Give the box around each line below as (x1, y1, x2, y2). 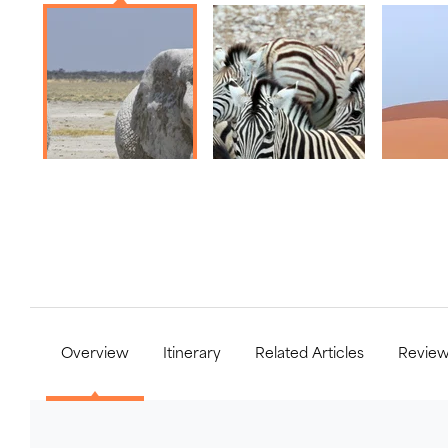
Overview (61, 347, 129, 362)
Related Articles (255, 347, 364, 362)
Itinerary (163, 347, 221, 362)
